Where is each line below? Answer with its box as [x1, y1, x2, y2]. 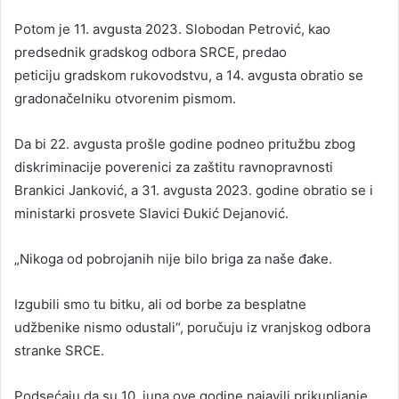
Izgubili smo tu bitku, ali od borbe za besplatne [14, 295, 306, 313]
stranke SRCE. [14, 341, 104, 359]
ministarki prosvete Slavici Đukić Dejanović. [14, 204, 289, 222]
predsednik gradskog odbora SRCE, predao [14, 43, 287, 61]
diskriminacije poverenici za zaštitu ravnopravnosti [14, 158, 333, 175]
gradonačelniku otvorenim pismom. [14, 89, 236, 107]
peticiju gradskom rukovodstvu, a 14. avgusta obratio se [14, 66, 363, 84]
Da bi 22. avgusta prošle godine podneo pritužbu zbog [14, 134, 355, 152]
